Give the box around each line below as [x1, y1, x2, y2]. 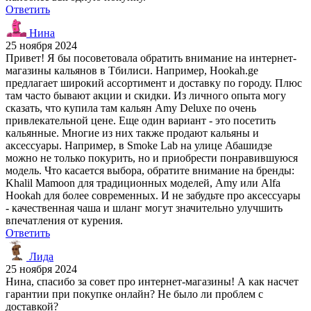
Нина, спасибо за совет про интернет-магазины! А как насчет [6, 275, 299, 287]
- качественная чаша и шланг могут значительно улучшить [6, 201, 283, 214]
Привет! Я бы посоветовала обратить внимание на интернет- [6, 51, 296, 64]
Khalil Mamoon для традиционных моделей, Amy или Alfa [6, 176, 280, 189]
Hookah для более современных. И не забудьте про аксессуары [6, 189, 301, 201]
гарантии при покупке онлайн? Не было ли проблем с [6, 287, 263, 300]
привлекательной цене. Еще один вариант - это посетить [6, 114, 276, 126]
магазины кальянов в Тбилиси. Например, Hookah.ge [6, 64, 258, 76]
